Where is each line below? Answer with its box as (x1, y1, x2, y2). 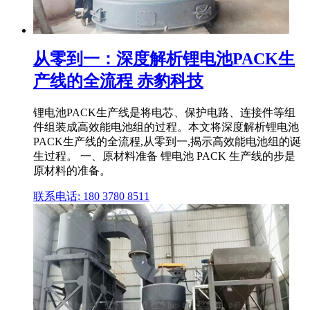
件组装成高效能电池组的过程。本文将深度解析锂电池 (33, 121, 299, 134)
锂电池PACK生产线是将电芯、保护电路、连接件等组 (33, 107, 295, 119)
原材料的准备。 (33, 165, 111, 177)
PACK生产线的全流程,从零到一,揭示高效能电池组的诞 (33, 136, 301, 148)
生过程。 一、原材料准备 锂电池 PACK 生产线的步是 (33, 150, 295, 163)
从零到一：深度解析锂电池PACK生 (33, 50, 295, 69)
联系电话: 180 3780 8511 (33, 190, 149, 203)
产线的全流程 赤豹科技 (33, 72, 203, 91)
